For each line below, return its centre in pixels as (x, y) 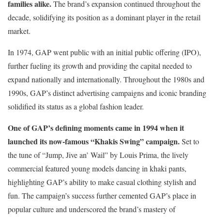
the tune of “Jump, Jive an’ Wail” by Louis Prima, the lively (98, 155)
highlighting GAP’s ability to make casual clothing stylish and (102, 182)
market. (19, 31)
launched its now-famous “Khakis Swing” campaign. (94, 141)
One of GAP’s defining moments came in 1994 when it (96, 127)
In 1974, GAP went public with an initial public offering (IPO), (104, 52)
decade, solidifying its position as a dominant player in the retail (104, 17)
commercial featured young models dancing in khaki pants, (97, 168)
